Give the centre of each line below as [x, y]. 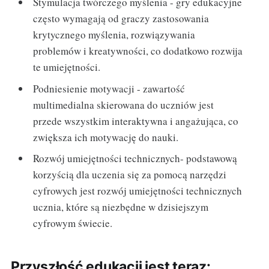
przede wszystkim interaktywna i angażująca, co [136, 121]
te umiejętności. [67, 67]
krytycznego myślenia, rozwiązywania [114, 35]
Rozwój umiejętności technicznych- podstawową [135, 159]
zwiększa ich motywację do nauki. [106, 137]
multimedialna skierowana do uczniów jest [124, 104]
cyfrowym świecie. [73, 223]
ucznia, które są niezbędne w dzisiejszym [121, 207]
